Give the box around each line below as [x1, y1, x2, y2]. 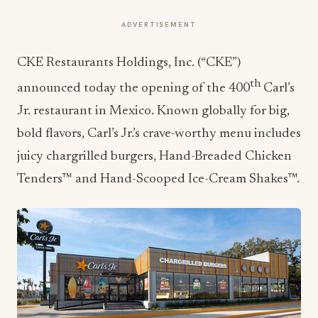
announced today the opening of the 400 [17, 82, 250, 96]
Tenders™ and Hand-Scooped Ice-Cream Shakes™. [17, 172, 300, 187]
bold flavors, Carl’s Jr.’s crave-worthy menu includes [17, 127, 301, 141]
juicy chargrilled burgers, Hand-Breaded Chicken [17, 150, 292, 164]
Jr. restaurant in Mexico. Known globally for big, [17, 104, 290, 119]
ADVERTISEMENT [121, 20, 197, 29]
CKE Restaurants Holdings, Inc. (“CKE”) [17, 56, 241, 70]
